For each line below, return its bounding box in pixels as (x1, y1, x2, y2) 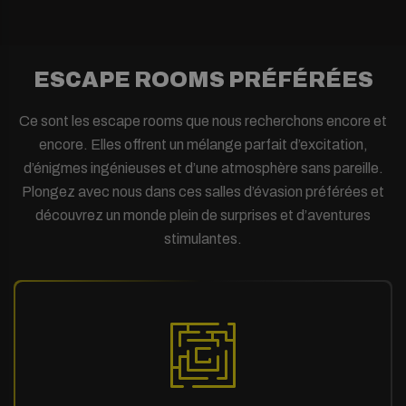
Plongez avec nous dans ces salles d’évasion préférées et (22, 183, 384, 199)
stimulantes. (164, 230, 242, 246)
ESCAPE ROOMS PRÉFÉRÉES (33, 67, 373, 92)
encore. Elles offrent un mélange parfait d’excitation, (38, 136, 368, 152)
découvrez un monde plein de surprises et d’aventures (35, 207, 371, 223)
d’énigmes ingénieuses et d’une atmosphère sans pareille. (23, 159, 383, 176)
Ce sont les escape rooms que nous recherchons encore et (19, 112, 387, 129)
